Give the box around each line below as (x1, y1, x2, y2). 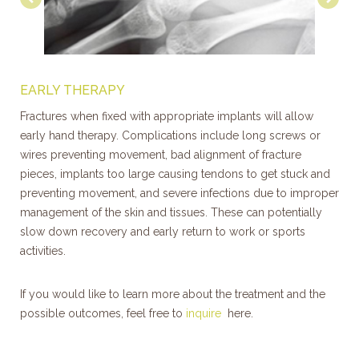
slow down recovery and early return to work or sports (20, 225, 305, 239)
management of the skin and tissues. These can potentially (20, 206, 322, 220)
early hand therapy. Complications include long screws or (20, 129, 321, 143)
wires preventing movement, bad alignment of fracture (20, 148, 301, 162)
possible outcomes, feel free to (20, 307, 186, 321)
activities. (20, 244, 66, 258)
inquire (186, 307, 224, 321)
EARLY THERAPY (20, 83, 125, 99)
